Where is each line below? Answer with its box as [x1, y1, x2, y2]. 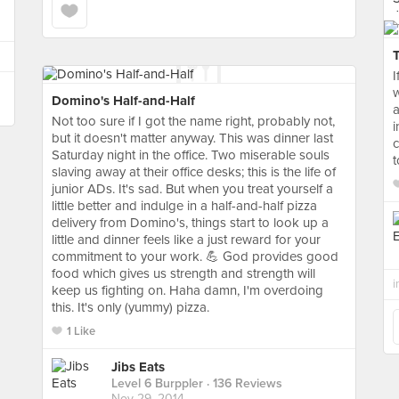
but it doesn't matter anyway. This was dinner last [52, 130, 333, 146]
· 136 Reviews [203, 376, 282, 392]
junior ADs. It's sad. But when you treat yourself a [52, 181, 333, 197]
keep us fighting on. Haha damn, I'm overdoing [52, 282, 323, 298]
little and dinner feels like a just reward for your [52, 232, 321, 248]
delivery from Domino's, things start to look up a [52, 215, 329, 231]
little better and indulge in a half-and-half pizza [52, 198, 317, 214]
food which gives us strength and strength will [52, 265, 315, 281]
